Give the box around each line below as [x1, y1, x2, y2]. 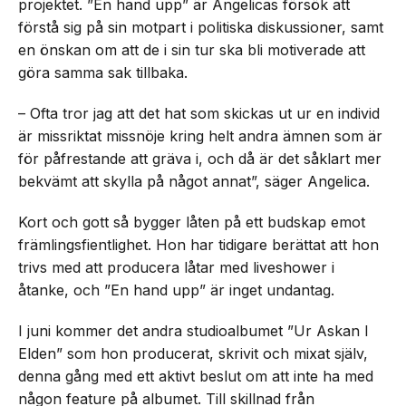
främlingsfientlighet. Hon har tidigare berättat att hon [18, 236, 379, 254]
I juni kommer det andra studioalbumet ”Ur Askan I [18, 322, 369, 340]
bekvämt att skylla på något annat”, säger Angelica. [18, 172, 370, 190]
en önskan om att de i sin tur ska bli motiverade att [18, 41, 365, 59]
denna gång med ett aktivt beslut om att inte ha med [18, 367, 373, 385]
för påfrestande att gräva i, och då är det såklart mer [18, 150, 382, 168]
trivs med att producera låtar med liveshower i [18, 258, 334, 276]
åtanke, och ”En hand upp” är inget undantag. [18, 281, 334, 299]
